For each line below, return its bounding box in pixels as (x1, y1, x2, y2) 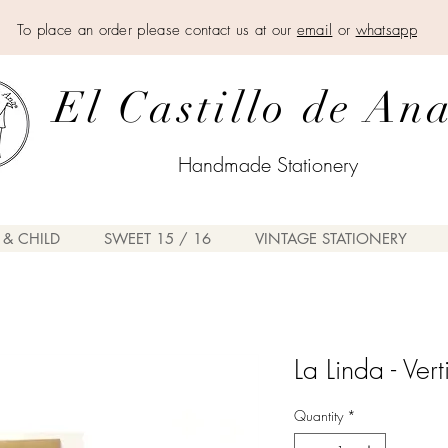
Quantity (294, 406, 343, 425)
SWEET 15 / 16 (103, 229, 211, 248)
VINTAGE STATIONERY (254, 229, 407, 248)
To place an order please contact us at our (16, 20, 297, 40)
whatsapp (355, 20, 417, 40)
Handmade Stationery (178, 151, 358, 178)
